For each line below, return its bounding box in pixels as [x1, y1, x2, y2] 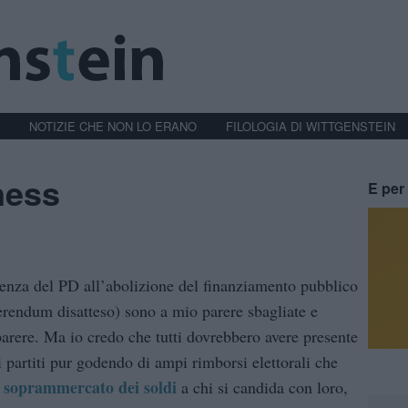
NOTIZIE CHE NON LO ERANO [29, 117, 197, 135]
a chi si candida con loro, [177, 376, 348, 399]
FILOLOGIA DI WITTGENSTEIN [226, 117, 395, 135]
